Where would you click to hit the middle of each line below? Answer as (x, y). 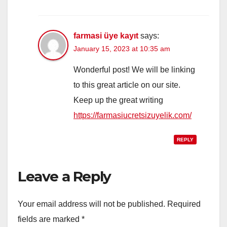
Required (184, 204)
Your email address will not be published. (91, 204)
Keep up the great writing (118, 100)
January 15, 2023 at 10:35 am (122, 48)
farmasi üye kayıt (106, 35)
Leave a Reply (64, 176)
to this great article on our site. (127, 85)
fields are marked (50, 219)
